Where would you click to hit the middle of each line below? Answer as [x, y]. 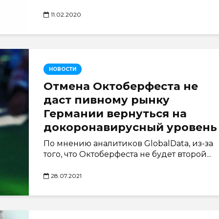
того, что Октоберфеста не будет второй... [127, 154]
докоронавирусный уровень [130, 127]
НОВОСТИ [63, 69]
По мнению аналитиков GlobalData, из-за [128, 143]
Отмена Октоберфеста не [121, 86]
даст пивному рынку [107, 100]
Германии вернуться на [115, 114]
